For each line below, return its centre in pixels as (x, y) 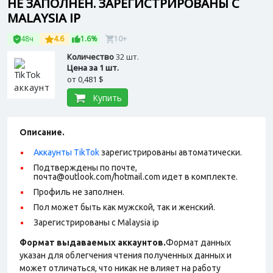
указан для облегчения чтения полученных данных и (126, 255)
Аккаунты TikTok (66, 152)
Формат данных (198, 243)
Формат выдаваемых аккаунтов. (93, 243)
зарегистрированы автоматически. (171, 152)
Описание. (42, 132)
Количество (91, 57)
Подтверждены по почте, (85, 168)
